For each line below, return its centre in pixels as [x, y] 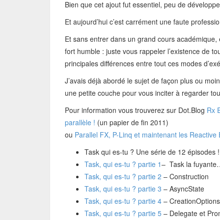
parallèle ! [80, 122]
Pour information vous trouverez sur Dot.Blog [136, 110]
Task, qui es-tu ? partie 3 [123, 189]
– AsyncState [183, 189]
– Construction [185, 176]
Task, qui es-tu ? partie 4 [123, 201]
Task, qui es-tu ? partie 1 [123, 164]
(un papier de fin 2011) [132, 122]
